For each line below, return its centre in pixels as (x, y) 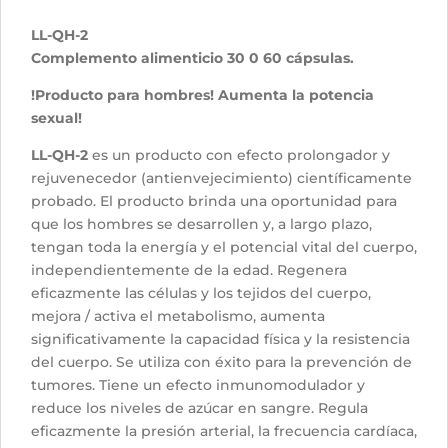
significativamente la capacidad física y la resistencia (220, 339)
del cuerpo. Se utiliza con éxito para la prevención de (221, 362)
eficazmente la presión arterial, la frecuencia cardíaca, (224, 431)
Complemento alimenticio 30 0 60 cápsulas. (192, 58)
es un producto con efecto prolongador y (241, 155)
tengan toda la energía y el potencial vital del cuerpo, (224, 247)
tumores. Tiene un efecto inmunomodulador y (198, 385)
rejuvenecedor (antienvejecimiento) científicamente (221, 178)
